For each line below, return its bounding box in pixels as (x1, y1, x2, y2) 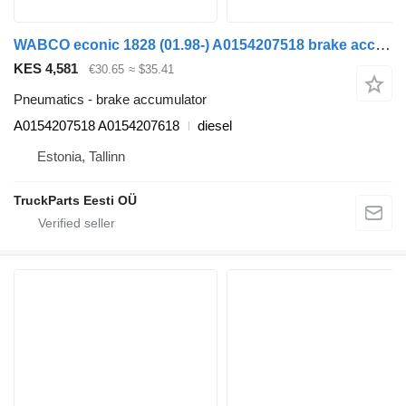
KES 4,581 (14, 60, 78, 76)
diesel (198, 118, 232, 134)
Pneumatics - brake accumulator (14, 92, 207, 108)
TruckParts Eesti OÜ (14, 193, 137, 208)
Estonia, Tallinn (37, 149, 125, 165)
